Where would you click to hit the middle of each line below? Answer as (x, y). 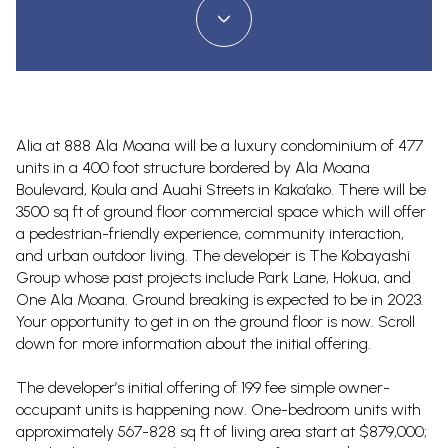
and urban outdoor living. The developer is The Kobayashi (213, 255)
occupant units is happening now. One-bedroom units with (218, 409)
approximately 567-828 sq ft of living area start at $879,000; (221, 431)
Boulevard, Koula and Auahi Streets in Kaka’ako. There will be (221, 189)
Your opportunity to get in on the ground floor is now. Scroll (215, 321)
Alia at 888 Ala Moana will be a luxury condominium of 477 (219, 145)
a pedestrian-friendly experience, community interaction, (210, 233)
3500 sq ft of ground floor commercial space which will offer (221, 211)
